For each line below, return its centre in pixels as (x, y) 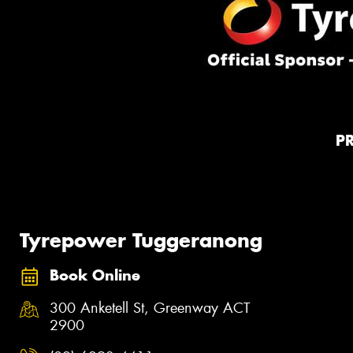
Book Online (95, 275)
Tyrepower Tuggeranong (141, 240)
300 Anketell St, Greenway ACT (150, 308)
